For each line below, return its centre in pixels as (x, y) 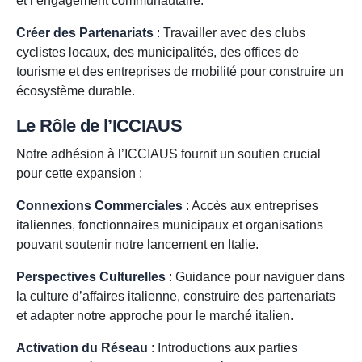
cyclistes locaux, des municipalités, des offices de (158, 53)
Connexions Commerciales (99, 206)
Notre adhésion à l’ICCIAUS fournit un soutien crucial (168, 154)
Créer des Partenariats (85, 33)
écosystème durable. (76, 91)
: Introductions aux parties (223, 348)
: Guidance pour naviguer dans (255, 277)
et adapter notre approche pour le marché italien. (155, 316)
